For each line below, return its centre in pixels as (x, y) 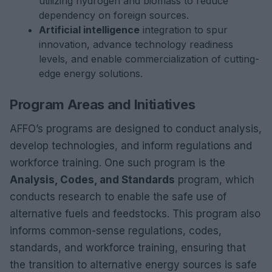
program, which (215, 180)
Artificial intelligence (89, 30)
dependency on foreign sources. (114, 15)
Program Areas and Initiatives (103, 104)
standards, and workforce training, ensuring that (128, 248)
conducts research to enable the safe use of (118, 197)
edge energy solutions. (91, 73)
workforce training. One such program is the (117, 163)
